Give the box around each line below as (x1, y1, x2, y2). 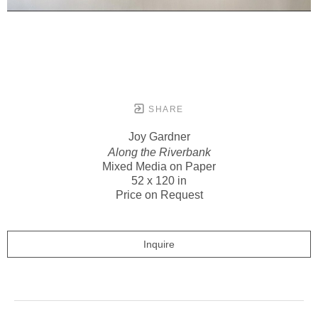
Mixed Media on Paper (102, 160, 216, 172)
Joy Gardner (128, 131, 190, 143)
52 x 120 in (131, 175, 187, 187)
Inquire (143, 238, 175, 250)
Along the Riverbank (107, 146, 211, 158)
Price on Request (115, 189, 203, 201)
